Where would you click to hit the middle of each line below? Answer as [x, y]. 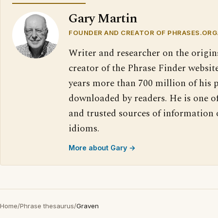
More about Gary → [102, 148]
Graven [88, 206]
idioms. [84, 129]
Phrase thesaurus [47, 206]
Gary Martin [103, 19]
